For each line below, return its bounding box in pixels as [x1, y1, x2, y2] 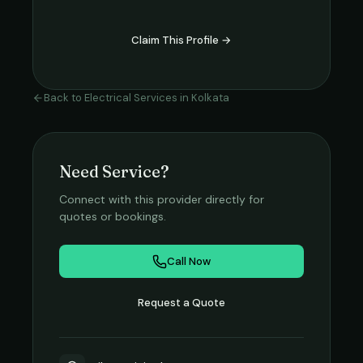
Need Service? [59, 161, 169, 181]
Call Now [167, 254, 211, 268]
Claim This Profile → [131, 33, 232, 47]
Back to [44, 91, 84, 105]
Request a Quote [138, 296, 225, 310]
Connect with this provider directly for [59, 192, 264, 207]
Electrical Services [84, 91, 177, 105]
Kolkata [191, 91, 229, 105]
